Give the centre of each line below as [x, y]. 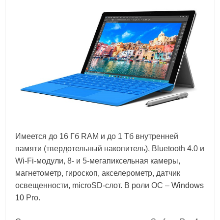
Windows [188, 185]
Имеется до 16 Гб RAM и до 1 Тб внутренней [97, 136]
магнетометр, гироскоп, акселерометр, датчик [98, 173]
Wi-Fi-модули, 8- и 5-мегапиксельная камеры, [98, 161]
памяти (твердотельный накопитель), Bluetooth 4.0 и [110, 148]
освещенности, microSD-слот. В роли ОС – [93, 185]
